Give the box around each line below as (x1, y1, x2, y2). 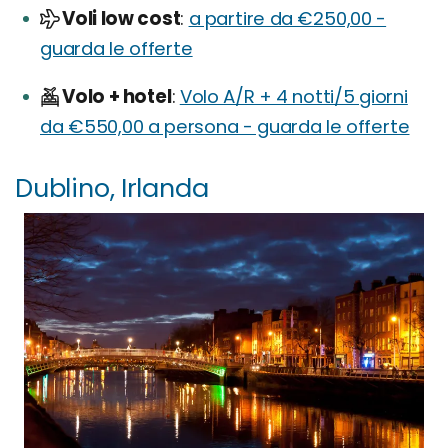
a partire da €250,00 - (188, 6, 387, 32)
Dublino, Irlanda (15, 170, 209, 207)
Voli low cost (62, 6, 181, 32)
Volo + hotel (62, 84, 172, 110)
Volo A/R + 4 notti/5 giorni (179, 84, 408, 110)
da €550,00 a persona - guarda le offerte (40, 114, 410, 140)
